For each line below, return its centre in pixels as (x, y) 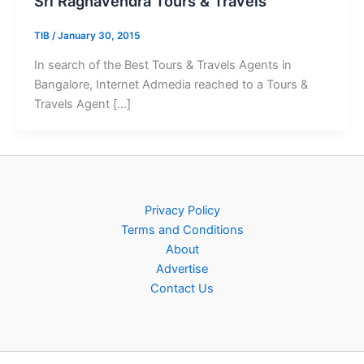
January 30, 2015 (98, 36)
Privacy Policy (182, 210)
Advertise (182, 269)
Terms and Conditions (182, 230)
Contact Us (182, 288)
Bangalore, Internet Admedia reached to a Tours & (171, 84)
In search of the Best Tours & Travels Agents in (162, 65)
